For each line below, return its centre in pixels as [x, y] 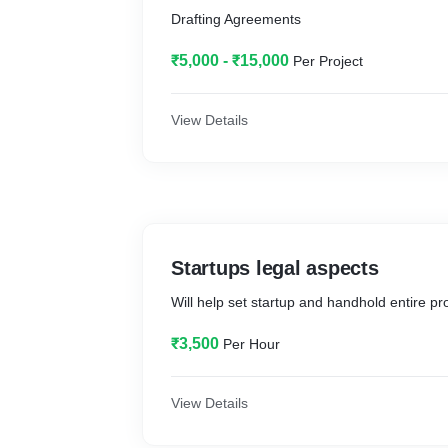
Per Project [328, 61]
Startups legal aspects [275, 268]
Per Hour [251, 344]
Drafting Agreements [236, 19]
